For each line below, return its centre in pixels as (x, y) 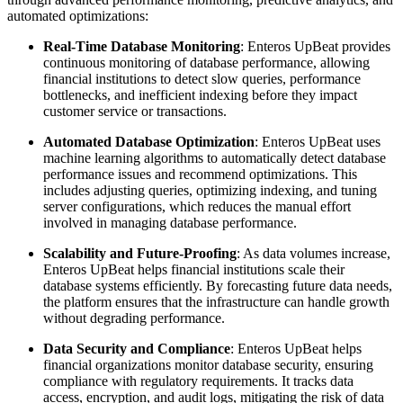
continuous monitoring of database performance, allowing (206, 62)
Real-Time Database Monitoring (142, 46)
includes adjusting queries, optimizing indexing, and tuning (210, 190)
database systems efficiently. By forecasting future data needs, (218, 285)
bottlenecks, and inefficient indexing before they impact (200, 94)
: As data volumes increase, (313, 253)
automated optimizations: (78, 15)
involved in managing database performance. (170, 222)
